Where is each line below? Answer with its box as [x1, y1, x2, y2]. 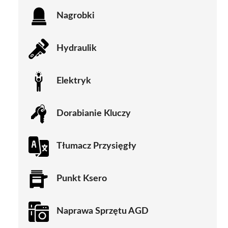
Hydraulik [56, 44, 97, 53]
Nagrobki [56, 11, 95, 21]
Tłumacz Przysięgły [56, 141, 136, 151]
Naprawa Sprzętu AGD [56, 207, 149, 216]
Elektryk [56, 76, 91, 86]
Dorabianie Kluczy [56, 109, 131, 119]
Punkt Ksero [56, 174, 107, 184]
